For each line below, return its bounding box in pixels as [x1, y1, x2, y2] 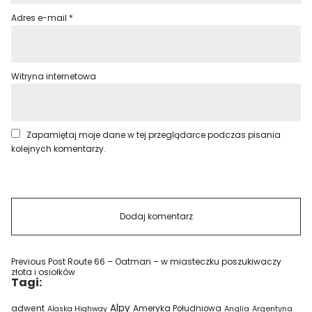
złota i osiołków [11, 266, 76, 278]
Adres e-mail [11, 12, 70, 24]
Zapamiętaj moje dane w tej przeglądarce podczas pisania [26, 129, 281, 141]
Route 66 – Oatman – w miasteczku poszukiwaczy [65, 256, 282, 267]
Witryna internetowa [11, 70, 97, 82]
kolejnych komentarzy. [11, 143, 107, 155]
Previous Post [11, 256, 66, 267]
